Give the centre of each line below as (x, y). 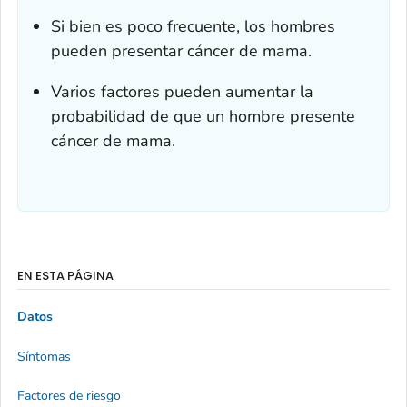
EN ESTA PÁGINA (65, 275)
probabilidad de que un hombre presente (203, 116)
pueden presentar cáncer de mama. (181, 50)
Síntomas (44, 356)
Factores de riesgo (69, 396)
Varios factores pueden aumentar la (182, 91)
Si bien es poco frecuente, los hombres (193, 26)
